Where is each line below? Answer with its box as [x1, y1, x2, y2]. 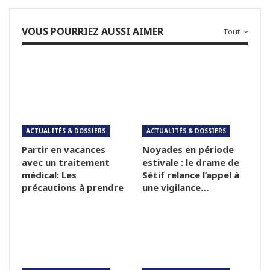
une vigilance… [142, 181, 209, 194]
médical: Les [22, 169, 77, 181]
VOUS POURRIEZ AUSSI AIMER [22, 25, 163, 39]
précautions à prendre [22, 181, 124, 194]
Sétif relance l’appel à [142, 169, 239, 181]
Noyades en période [142, 143, 234, 156]
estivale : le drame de [142, 156, 239, 169]
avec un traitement [22, 156, 110, 169]
